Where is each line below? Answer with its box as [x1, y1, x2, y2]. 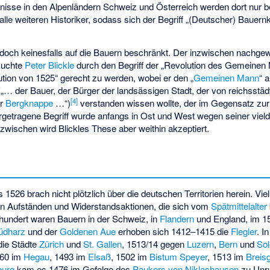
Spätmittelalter [211, 199, 268, 212]
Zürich [39, 237, 64, 250]
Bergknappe [5, 96, 54, 110]
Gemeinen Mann [193, 71, 260, 84]
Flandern [160, 212, 195, 225]
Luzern [187, 237, 215, 250]
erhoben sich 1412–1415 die [116, 224, 231, 237]
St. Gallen [83, 237, 122, 250]
